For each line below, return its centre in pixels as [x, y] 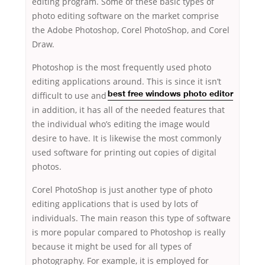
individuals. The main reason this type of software [131, 218]
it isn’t [209, 82]
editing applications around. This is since [115, 82]
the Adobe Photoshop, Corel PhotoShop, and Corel [131, 30]
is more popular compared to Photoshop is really [129, 232]
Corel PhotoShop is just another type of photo [122, 190]
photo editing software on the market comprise [125, 16]
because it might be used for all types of [112, 247]
